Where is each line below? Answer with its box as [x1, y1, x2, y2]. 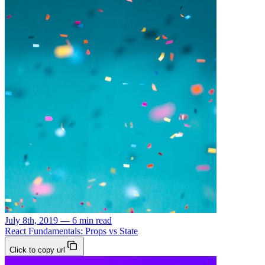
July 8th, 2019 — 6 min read [5, 215, 112, 225]
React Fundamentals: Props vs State [5, 225, 138, 236]
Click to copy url [9, 245, 65, 254]
